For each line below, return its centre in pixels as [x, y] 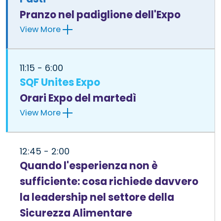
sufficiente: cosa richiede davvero [109, 181]
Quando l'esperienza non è [89, 166]
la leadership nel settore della [97, 197]
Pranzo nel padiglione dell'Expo [100, 15]
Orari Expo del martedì [78, 98]
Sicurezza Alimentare [76, 213]
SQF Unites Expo [60, 82]
